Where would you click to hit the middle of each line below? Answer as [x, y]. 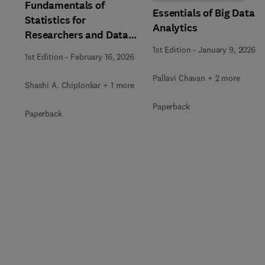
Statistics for [56, 20]
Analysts [46, 50]
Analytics [175, 28]
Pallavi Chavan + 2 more [196, 78]
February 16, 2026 [102, 57]
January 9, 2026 [227, 49]
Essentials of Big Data [204, 13]
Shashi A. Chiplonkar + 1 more [80, 85]
